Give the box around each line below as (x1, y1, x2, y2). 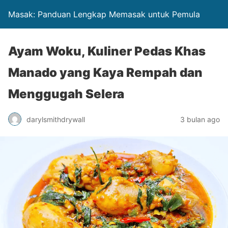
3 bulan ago (180, 115, 220, 124)
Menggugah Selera (8, 87, 124, 101)
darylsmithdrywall (26, 115, 85, 124)
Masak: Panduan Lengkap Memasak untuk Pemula (8, 9, 200, 19)
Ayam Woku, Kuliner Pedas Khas (8, 44, 206, 59)
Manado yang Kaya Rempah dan (8, 65, 203, 80)
